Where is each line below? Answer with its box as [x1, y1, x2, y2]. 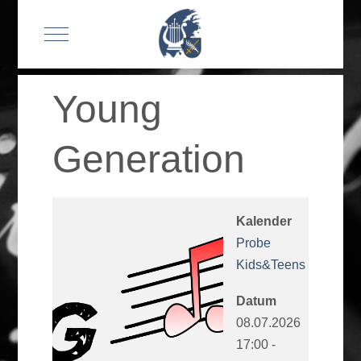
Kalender [235, 214, 292, 229]
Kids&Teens [235, 258, 305, 272]
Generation [52, 138, 246, 181]
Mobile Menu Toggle [55, 25, 172, 39]
